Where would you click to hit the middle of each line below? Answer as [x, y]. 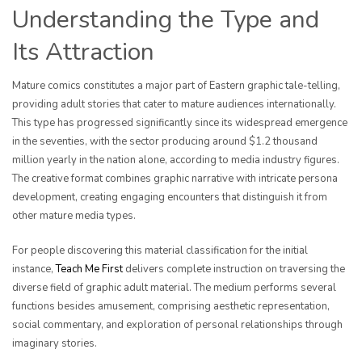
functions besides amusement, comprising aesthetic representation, [171, 307]
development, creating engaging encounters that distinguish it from [170, 198]
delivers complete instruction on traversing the [234, 269]
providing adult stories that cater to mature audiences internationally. [174, 105]
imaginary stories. [55, 344]
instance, [34, 269]
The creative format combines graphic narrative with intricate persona [175, 179]
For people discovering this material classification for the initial [160, 251]
